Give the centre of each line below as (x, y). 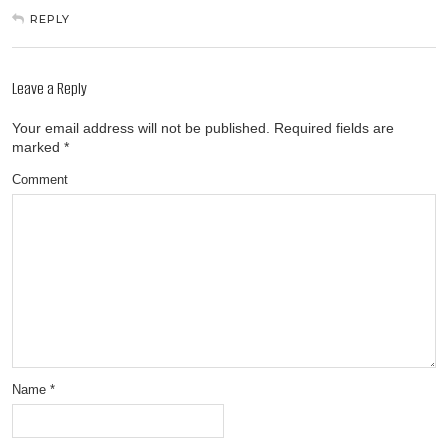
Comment (40, 180)
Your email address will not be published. (141, 128)
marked (38, 147)
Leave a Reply (49, 89)
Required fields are (332, 128)
